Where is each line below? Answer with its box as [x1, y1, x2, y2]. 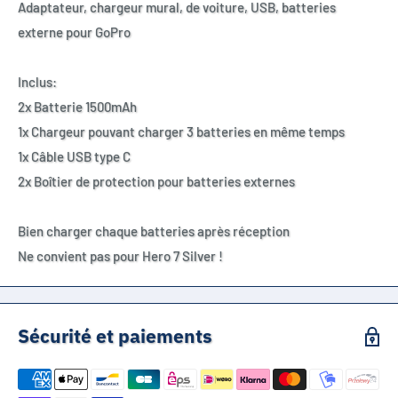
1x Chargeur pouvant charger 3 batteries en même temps [18, 123, 345, 140]
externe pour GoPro [18, 24, 131, 41]
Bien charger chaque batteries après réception [18, 223, 290, 240]
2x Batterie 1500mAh [18, 99, 139, 115]
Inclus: [18, 74, 57, 91]
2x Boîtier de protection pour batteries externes [18, 173, 295, 190]
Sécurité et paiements [18, 323, 212, 349]
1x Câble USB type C [18, 148, 131, 165]
